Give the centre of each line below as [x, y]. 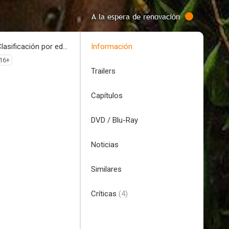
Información [112, 47]
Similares [106, 169]
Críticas [105, 194]
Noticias [105, 145]
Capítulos [107, 96]
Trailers [103, 71]
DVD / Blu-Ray [114, 120]
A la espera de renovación [136, 16]
